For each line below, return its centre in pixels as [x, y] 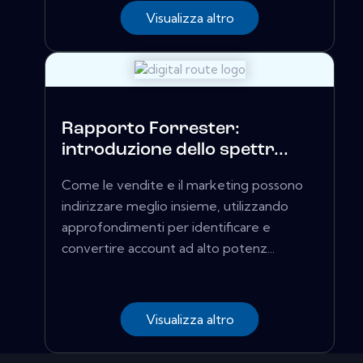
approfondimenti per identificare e [166, 227]
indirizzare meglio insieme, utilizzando [175, 206]
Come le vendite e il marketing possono [182, 185]
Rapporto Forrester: [151, 130]
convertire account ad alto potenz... [168, 248]
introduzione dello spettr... [175, 151]
